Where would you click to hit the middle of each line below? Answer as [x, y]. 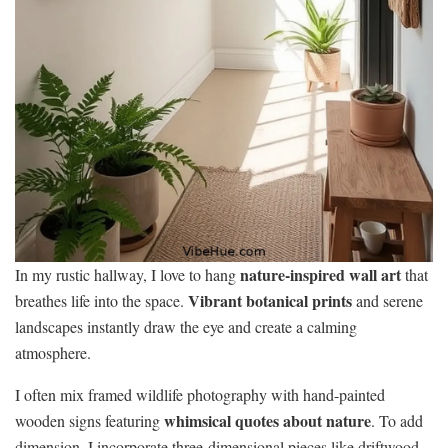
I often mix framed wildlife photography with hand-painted [200, 395]
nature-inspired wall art [320, 275]
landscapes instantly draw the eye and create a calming [186, 327]
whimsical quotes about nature [267, 421]
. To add [397, 421]
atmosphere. [53, 353]
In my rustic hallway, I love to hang [127, 275]
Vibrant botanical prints [270, 301]
